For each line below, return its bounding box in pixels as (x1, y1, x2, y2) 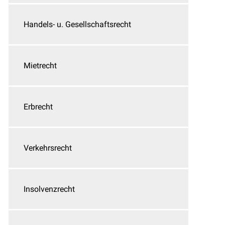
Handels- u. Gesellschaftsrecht (24, 20, 131, 29)
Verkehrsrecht (24, 143, 72, 153)
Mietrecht (24, 61, 57, 70)
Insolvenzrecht (24, 184, 75, 194)
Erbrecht (24, 102, 53, 111)
